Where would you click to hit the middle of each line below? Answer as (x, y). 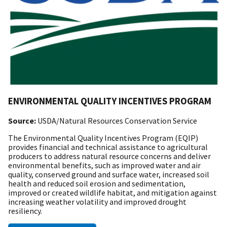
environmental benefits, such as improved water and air (104, 165)
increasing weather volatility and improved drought (97, 201)
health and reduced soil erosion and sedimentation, (97, 183)
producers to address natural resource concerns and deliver (109, 156)
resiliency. (25, 211)
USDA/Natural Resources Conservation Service (117, 120)
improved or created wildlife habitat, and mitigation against (112, 192)
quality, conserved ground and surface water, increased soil (109, 174)
